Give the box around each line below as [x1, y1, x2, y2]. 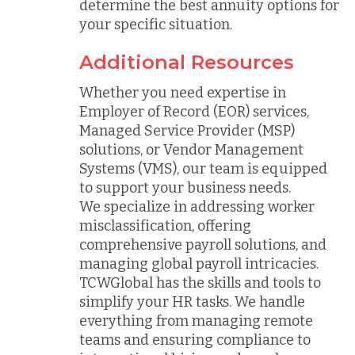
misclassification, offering [79, 217, 251, 235]
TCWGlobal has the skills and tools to [79, 274, 321, 292]
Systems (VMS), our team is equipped [79, 160, 327, 177]
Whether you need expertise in [79, 84, 286, 101]
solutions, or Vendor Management [79, 141, 303, 158]
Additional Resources [79, 51, 294, 74]
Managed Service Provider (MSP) [79, 122, 295, 139]
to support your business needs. [79, 179, 291, 197]
